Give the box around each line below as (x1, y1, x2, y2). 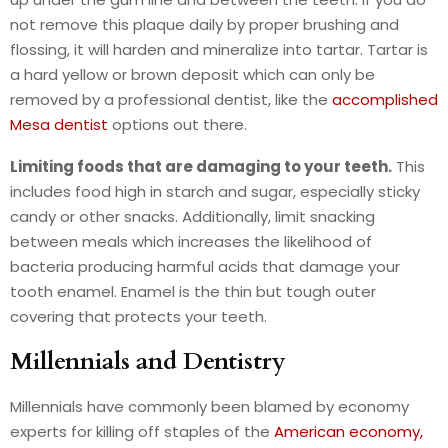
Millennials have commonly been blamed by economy (10, 395, 409, 417)
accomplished (332, 88, 438, 110)
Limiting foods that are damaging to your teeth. (10, 155, 392, 177)
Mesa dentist (10, 113, 108, 135)
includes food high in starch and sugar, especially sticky (10, 180, 420, 202)
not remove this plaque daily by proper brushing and (10, 13, 399, 35)
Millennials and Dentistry (10, 344, 286, 378)
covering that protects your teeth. (10, 305, 267, 327)
